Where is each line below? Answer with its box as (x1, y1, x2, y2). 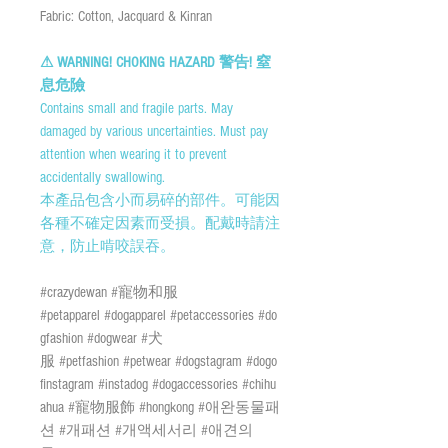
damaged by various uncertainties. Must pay (40, 122, 268, 140)
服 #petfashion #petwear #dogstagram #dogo (40, 352, 277, 370)
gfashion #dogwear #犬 (40, 329, 163, 347)
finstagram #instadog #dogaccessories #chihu (40, 375, 276, 393)
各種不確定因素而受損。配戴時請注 (40, 214, 280, 232)
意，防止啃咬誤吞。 (40, 237, 175, 255)
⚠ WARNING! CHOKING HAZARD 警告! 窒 (40, 53, 271, 71)
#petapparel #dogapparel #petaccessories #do (40, 306, 277, 324)
